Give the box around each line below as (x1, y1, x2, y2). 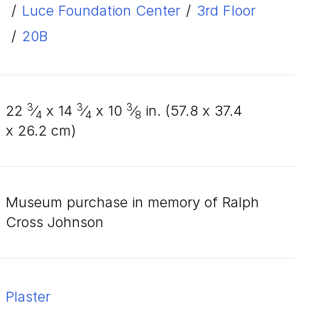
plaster (14, 288, 50, 305)
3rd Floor (197, 2, 256, 19)
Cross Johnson (6, 214, 104, 231)
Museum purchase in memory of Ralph (6, 194, 259, 211)
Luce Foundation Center (22, 2, 180, 19)
